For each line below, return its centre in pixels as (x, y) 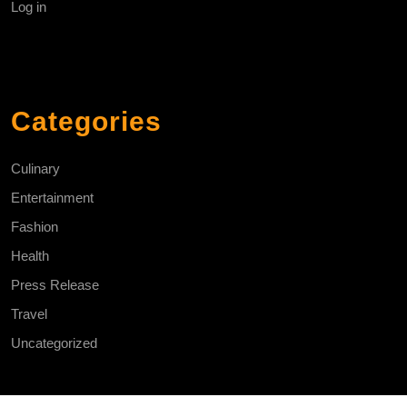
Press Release (55, 284)
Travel (29, 313)
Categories (86, 121)
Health (30, 255)
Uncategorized (54, 342)
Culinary (35, 168)
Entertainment (52, 197)
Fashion (35, 226)
